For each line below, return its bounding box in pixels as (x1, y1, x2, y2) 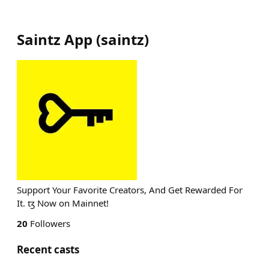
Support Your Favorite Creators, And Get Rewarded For (17, 184, 243, 196)
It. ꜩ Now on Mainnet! (17, 197, 109, 209)
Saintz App (17, 29, 92, 49)
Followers (28, 217, 70, 229)
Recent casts (17, 243, 79, 256)
